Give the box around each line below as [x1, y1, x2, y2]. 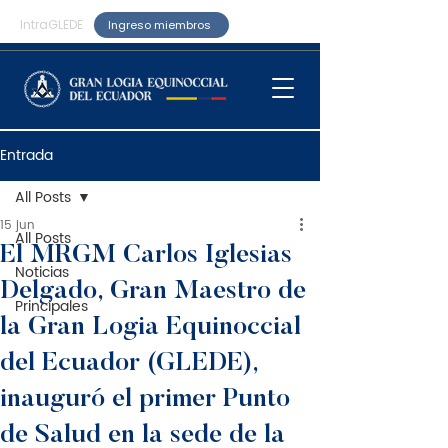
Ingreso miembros [108, 16, 211, 33]
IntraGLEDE [20, 16, 83, 33]
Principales [15, 295, 88, 318]
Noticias [15, 261, 69, 284]
